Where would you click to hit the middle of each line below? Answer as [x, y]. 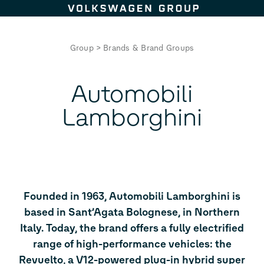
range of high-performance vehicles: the [132, 244]
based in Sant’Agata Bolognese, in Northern [132, 212]
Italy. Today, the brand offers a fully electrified [132, 228]
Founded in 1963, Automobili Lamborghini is [132, 196]
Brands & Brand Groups [149, 48]
